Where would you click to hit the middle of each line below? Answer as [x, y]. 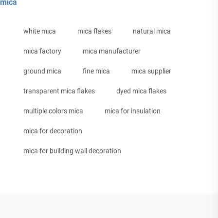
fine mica [96, 71]
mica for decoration [53, 131]
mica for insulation [133, 111]
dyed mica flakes [141, 91]
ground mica [42, 71]
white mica [40, 31]
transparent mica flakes [59, 91]
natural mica [152, 31]
